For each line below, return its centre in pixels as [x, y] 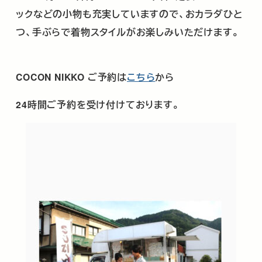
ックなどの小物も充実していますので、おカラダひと [129, 13]
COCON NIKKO [52, 77]
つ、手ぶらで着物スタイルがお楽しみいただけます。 [127, 32]
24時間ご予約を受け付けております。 [98, 105]
